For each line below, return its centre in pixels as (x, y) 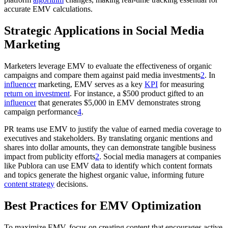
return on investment (37, 94)
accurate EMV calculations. (48, 9)
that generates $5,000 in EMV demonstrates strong (118, 103)
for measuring (181, 84)
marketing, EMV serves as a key (90, 84)
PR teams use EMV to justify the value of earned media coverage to (113, 129)
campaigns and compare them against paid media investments (102, 75)
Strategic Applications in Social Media (104, 31)
